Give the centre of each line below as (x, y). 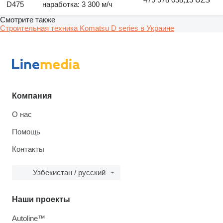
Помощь (26, 131)
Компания (32, 96)
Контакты (28, 149)
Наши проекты (41, 199)
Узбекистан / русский (69, 172)
